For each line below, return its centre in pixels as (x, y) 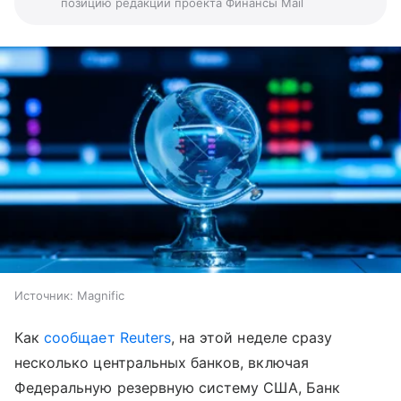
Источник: (44, 295)
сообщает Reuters (107, 337)
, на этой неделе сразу (252, 337)
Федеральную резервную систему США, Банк (177, 387)
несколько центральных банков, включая (162, 362)
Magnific (101, 295)
